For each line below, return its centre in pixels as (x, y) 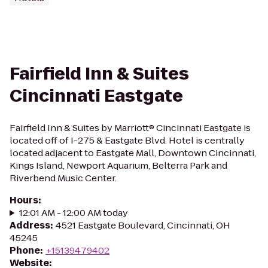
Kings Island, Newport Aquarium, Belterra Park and (118, 165)
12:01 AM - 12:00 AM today (73, 213)
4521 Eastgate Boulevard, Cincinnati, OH (143, 225)
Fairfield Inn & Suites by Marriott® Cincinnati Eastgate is (130, 128)
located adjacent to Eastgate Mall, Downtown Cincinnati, (133, 153)
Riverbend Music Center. (63, 178)
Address (30, 225)
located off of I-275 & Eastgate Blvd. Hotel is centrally (127, 140)
